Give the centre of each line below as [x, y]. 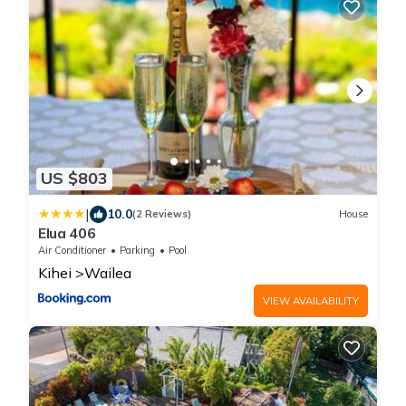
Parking [137, 250]
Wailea [108, 272]
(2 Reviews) [162, 214]
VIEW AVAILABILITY [311, 300]
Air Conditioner [72, 250]
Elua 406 [67, 232]
